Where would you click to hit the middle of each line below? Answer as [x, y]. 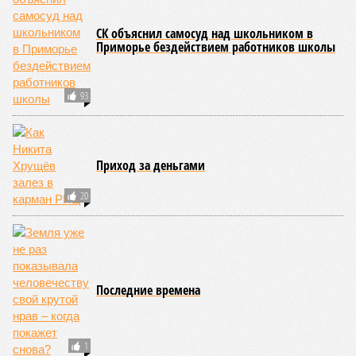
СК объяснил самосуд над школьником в [205, 33]
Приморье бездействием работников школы [216, 47]
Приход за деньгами [151, 165]
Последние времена [148, 290]
